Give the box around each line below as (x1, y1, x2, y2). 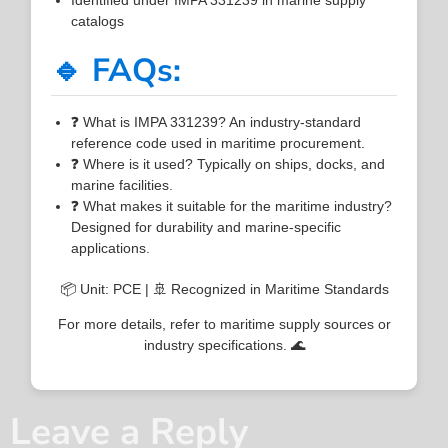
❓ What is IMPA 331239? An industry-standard (71, 113, 362, 130)
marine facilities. (71, 176, 174, 193)
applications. (71, 239, 151, 256)
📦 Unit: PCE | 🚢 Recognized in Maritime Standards (59, 280, 389, 297)
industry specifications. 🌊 (143, 336, 305, 353)
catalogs (71, 12, 125, 29)
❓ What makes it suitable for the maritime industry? (71, 197, 393, 214)
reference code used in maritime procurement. (71, 134, 366, 151)
